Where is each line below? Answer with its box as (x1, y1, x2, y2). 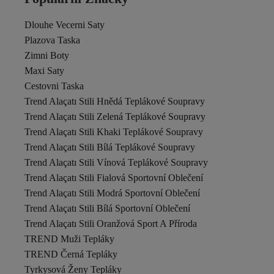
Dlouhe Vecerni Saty (24, 20, 105, 30)
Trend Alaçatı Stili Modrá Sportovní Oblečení (24, 188, 200, 198)
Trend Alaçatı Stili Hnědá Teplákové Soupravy (24, 96, 205, 106)
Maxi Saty (24, 65, 64, 76)
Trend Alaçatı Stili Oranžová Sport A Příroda (24, 218, 197, 229)
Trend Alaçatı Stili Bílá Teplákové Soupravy (24, 142, 195, 152)
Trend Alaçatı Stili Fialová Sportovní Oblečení (24, 172, 203, 183)
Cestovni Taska (24, 81, 84, 91)
